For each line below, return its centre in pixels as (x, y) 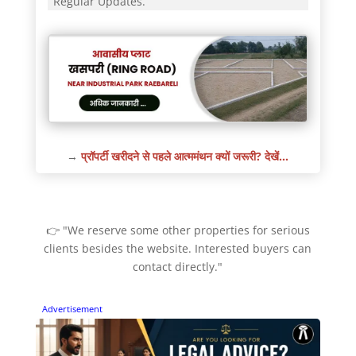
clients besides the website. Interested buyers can (178, 249)
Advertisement (72, 309)
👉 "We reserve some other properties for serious (178, 230)
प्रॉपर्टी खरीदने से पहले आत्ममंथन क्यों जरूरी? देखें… (185, 157)
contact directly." (178, 267)
